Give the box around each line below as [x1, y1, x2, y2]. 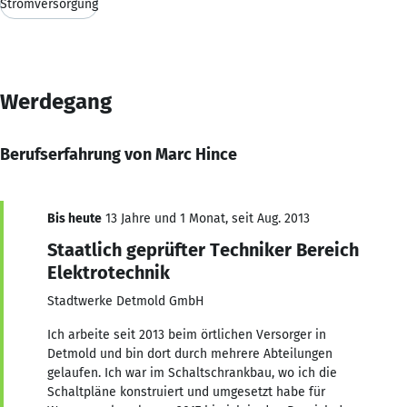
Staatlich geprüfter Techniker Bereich [47, 238, 359, 261]
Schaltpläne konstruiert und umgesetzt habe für [47, 383, 325, 400]
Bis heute [47, 210, 102, 226]
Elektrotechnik [47, 261, 170, 283]
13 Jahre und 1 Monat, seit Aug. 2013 [102, 210, 310, 226]
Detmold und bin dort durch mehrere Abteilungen [47, 345, 333, 362]
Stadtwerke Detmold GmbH [47, 293, 204, 309]
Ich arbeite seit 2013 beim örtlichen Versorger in [47, 326, 326, 342]
